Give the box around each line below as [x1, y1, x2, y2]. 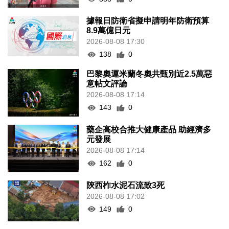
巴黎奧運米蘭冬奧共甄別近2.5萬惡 [86, 70, 213, 79]
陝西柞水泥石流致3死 [86, 180, 165, 190]
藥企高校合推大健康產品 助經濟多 [86, 125, 212, 134]
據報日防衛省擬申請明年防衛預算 [86, 16, 210, 26]
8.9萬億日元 [86, 26, 131, 35]
